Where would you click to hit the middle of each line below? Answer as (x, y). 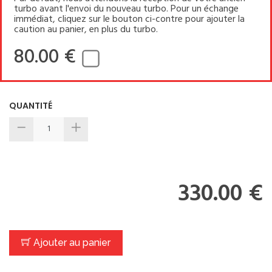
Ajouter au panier (71, 242)
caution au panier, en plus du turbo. (86, 29)
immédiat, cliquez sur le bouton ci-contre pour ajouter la (129, 19)
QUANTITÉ (31, 105)
